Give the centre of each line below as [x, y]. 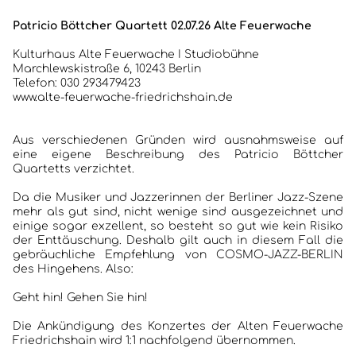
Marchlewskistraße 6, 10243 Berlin [107, 69]
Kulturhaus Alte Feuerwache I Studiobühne [136, 55]
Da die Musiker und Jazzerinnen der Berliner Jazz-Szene [178, 198]
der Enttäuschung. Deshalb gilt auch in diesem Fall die [178, 241]
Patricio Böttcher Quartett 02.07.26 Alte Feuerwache [162, 26]
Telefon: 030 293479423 [77, 83]
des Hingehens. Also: [73, 269]
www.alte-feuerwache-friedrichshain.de [123, 98]
